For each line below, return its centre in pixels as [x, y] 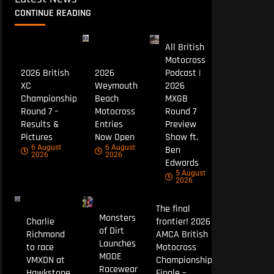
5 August [190, 173]
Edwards [182, 163]
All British [184, 48]
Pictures [37, 138]
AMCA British [182, 235]
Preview [180, 125]
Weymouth [117, 86]
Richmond [45, 235]
